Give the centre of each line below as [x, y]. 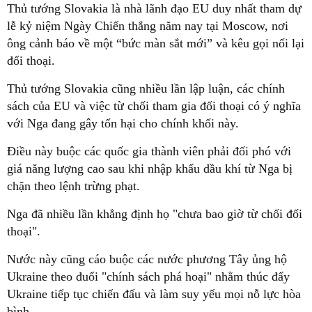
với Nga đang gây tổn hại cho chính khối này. [123, 123]
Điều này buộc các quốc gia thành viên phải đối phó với [149, 151]
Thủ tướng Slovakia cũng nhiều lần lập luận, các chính [146, 88]
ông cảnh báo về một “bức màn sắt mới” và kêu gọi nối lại [156, 43]
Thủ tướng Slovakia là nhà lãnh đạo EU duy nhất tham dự [154, 8]
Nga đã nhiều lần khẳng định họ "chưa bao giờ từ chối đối [155, 214]
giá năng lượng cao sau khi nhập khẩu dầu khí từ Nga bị [150, 169]
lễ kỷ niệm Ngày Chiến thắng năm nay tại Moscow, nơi [148, 26]
